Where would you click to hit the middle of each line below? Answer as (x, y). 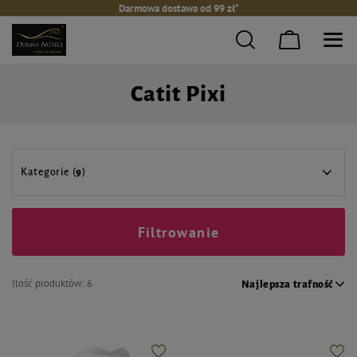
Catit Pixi (178, 94)
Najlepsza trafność (287, 284)
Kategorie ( (49, 172)
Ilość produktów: (49, 283)
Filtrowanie (178, 232)
